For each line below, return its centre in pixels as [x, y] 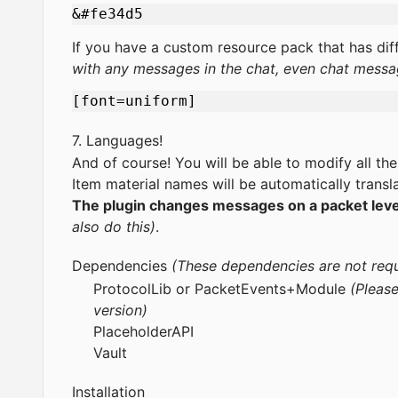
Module [321, 289]
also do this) [114, 227]
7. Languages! [119, 140]
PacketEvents [240, 289]
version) [120, 310]
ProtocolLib [132, 289]
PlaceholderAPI [143, 332]
